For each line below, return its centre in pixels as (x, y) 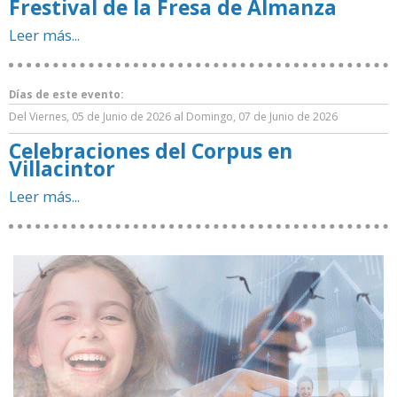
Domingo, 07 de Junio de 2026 (262, 117)
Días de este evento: (66, 94)
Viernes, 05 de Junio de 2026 (100, 117)
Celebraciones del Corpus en (151, 151)
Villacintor (62, 168)
